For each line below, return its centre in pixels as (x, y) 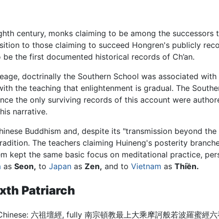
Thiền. (187, 166)
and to (117, 166)
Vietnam (146, 166)
